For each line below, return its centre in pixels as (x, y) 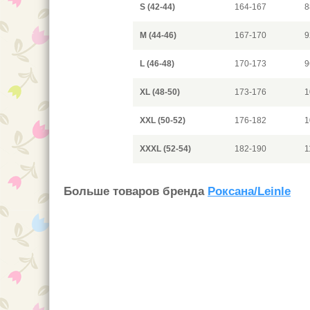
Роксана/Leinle (249, 191)
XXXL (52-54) (165, 149)
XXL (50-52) (163, 120)
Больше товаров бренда (136, 191)
